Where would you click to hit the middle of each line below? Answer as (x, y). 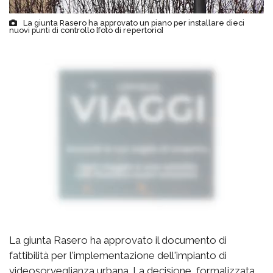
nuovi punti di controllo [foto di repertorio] (86, 30)
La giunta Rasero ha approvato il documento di (118, 240)
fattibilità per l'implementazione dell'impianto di (118, 256)
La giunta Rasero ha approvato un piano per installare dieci (134, 23)
